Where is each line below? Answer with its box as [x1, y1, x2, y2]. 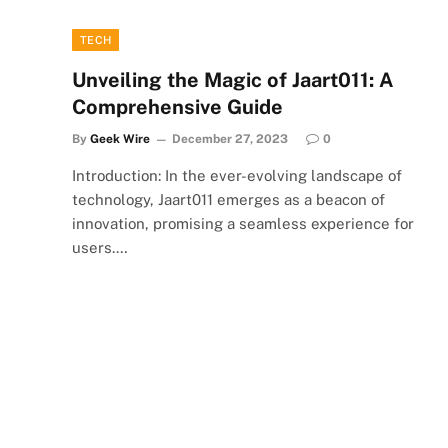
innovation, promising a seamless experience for [72, 214, 414, 232]
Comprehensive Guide [72, 94, 283, 119]
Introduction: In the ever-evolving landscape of [72, 166, 402, 184]
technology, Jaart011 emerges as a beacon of [72, 190, 385, 208]
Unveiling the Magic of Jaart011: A [72, 67, 394, 92]
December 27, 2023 [172, 131, 288, 146]
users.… [72, 238, 128, 256]
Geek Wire [90, 131, 150, 146]
